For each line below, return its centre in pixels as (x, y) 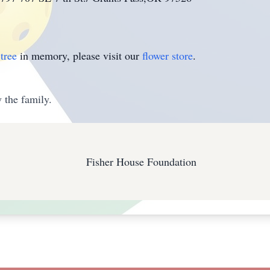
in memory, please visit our (80, 55)
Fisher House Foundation (141, 162)
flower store (168, 55)
